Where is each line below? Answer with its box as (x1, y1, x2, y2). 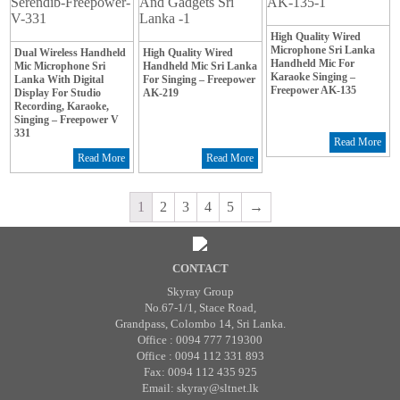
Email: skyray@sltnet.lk (141, 381, 259, 396)
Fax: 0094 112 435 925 (143, 365, 257, 379)
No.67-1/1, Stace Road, (144, 301, 256, 315)
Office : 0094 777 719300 (137, 333, 262, 347)
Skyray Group (166, 285, 234, 299)
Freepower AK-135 (271, 84, 357, 97)
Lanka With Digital (14, 73, 104, 87)
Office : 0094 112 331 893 (136, 349, 264, 363)
